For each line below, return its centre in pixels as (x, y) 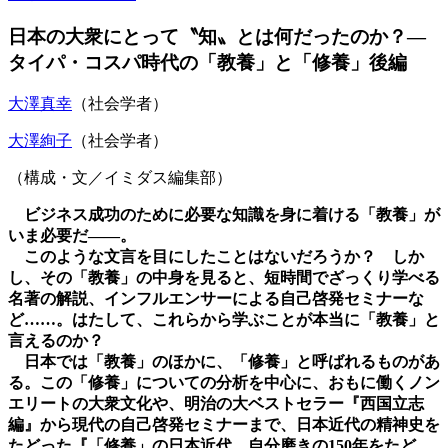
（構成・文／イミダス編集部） (120, 178)
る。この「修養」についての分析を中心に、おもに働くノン (224, 383)
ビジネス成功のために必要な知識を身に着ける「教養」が (224, 215)
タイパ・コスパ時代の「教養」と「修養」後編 (207, 62)
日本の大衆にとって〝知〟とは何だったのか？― (217, 36)
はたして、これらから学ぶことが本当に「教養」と (256, 320)
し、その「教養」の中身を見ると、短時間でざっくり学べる (224, 278)
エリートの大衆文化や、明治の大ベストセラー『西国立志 (216, 404)
